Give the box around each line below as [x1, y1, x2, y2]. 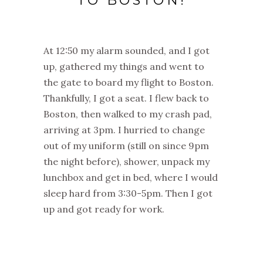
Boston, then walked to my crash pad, [43, 108, 212, 120]
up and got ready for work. [43, 203, 164, 215]
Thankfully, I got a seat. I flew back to [43, 92, 209, 104]
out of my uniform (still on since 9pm [43, 140, 209, 152]
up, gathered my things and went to [43, 60, 204, 73]
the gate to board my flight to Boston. [43, 76, 214, 89]
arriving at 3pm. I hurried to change [43, 124, 205, 136]
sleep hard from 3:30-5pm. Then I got [43, 187, 213, 200]
